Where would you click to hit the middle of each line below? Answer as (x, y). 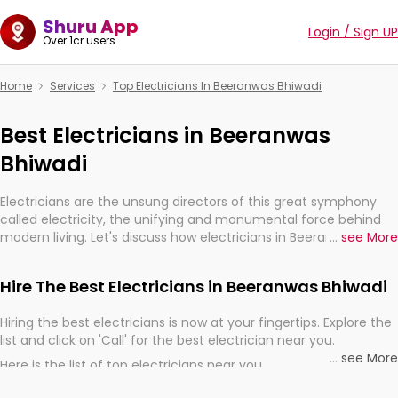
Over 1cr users (79, 40)
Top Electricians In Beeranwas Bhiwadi (217, 86)
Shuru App (91, 27)
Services (72, 86)
